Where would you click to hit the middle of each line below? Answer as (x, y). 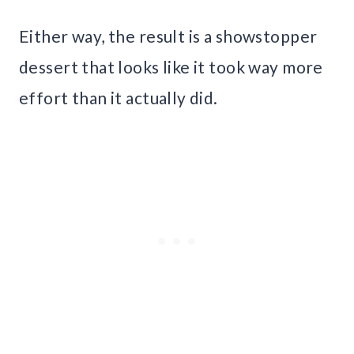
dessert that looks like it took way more (171, 67)
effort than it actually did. (119, 98)
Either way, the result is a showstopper (168, 36)
